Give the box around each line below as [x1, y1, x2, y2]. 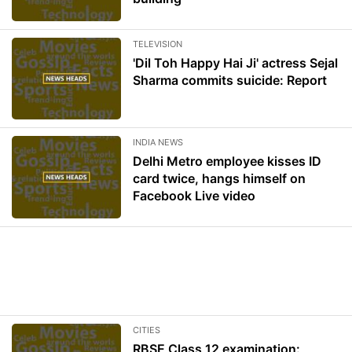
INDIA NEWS [133, 137, 184, 148]
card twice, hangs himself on [133, 170, 306, 187]
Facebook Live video [133, 188, 256, 204]
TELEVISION [133, 38, 183, 49]
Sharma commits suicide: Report [133, 71, 328, 88]
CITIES [133, 324, 161, 335]
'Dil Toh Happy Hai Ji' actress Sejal [133, 54, 339, 71]
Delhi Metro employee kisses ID [133, 153, 322, 170]
